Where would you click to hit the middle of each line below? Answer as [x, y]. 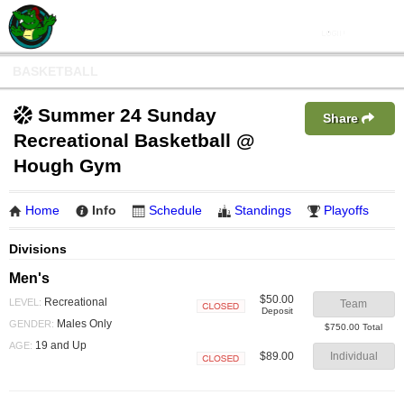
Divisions [38, 248]
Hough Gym [68, 165]
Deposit [277, 311]
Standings [263, 210]
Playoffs [346, 210]
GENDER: [32, 323]
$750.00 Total [354, 327]
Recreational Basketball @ [134, 140]
